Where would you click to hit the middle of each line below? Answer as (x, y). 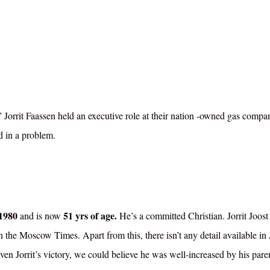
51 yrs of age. (91, 216)
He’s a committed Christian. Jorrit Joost (194, 216)
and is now (42, 216)
